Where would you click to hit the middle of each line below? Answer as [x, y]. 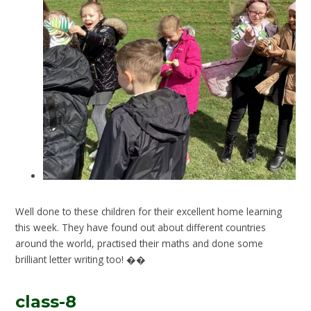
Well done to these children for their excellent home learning [149, 212]
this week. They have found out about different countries [141, 228]
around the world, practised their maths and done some [140, 244]
